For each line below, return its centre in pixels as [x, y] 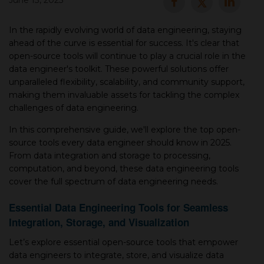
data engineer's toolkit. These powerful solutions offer [119, 69]
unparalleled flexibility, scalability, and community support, [127, 82]
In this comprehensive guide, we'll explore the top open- [125, 130]
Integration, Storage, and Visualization [99, 222]
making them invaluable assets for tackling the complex [124, 95]
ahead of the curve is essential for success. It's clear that [124, 43]
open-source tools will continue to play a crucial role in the [127, 56]
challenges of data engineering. [74, 108]
